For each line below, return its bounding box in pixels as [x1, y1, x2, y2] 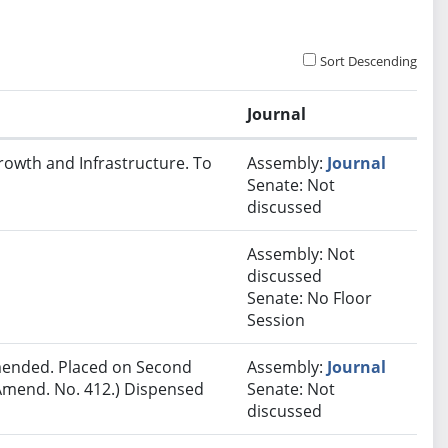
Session [247, 309, 306, 332]
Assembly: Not [247, 243, 356, 266]
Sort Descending [320, 52, 418, 71]
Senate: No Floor [247, 287, 373, 310]
